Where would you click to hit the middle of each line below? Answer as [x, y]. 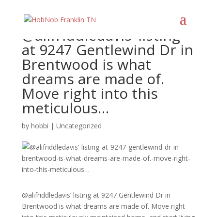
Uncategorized [79, 126]
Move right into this [90, 93]
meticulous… [65, 108]
